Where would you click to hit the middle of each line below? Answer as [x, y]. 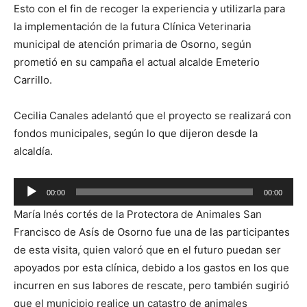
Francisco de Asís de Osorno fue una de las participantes [152, 232]
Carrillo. [33, 80]
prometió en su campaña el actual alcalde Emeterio [137, 62]
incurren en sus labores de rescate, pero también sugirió [151, 285]
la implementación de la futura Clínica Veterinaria [132, 26]
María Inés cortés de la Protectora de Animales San [138, 214]
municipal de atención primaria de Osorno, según [133, 44]
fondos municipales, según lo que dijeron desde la [136, 133]
